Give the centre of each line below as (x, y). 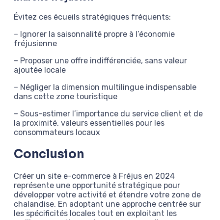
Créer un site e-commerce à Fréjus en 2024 (94, 176)
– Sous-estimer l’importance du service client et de (108, 113)
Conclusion (49, 154)
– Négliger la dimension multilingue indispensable (105, 87)
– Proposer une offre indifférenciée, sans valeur (100, 60)
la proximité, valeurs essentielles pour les (89, 123)
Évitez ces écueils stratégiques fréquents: (92, 17)
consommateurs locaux (57, 132)
